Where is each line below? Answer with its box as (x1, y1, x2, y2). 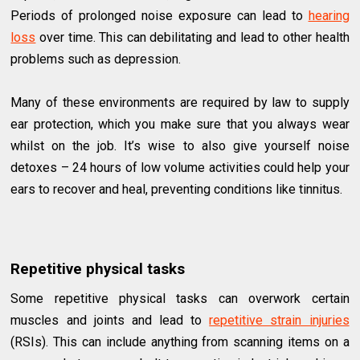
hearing (308, 7, 350, 23)
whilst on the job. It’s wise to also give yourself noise (10, 137, 350, 153)
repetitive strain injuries (209, 312, 350, 328)
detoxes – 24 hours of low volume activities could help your (10, 159, 350, 175)
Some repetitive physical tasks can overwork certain (10, 290, 350, 306)
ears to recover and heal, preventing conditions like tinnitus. (10, 181, 343, 197)
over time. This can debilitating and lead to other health (35, 29, 350, 45)
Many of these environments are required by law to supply (10, 94, 350, 110)
